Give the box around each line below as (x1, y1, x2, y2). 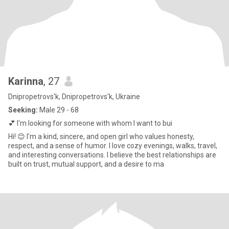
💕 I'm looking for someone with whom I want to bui (8, 119, 172, 127)
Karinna (8, 75, 43, 87)
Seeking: (8, 106, 38, 114)
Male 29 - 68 (38, 106, 79, 114)
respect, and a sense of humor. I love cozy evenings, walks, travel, (8, 142, 217, 150)
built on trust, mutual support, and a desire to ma (8, 160, 164, 168)
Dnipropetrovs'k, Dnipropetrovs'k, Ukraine (8, 93, 140, 101)
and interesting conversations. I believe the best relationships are (8, 151, 216, 159)
